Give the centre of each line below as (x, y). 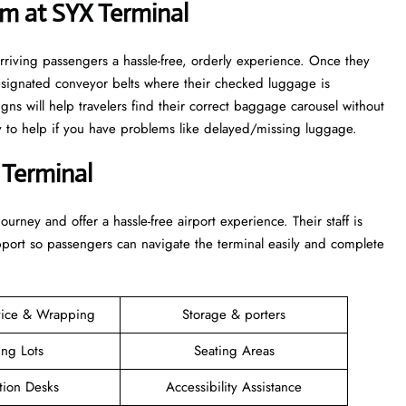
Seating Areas (234, 350)
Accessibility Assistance (234, 387)
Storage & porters (234, 314)
